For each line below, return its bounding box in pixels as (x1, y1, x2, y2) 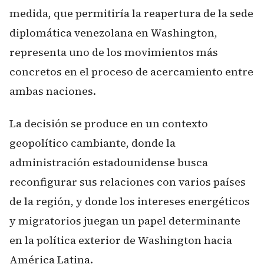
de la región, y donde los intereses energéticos (9, 193, 250, 209)
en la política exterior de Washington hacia (9, 232, 232, 247)
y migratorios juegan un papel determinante (9, 213, 240, 228)
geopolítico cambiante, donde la (9, 135, 176, 150)
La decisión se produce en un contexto (9, 115, 208, 131)
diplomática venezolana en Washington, (9, 25, 217, 40)
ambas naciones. (9, 84, 96, 98)
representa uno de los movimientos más (9, 45, 218, 60)
